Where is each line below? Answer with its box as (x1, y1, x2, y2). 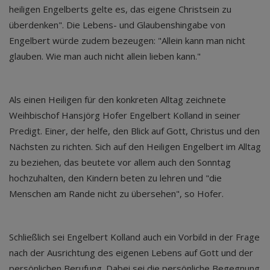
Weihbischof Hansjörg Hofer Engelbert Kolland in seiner (9, 109, 240, 121)
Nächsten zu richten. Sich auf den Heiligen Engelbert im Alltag (9, 140, 261, 152)
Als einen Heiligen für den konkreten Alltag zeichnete (9, 93, 226, 105)
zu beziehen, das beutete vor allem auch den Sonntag (9, 156, 231, 168)
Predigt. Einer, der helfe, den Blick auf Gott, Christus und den (9, 125, 260, 137)
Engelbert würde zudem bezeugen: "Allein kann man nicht (9, 34, 245, 46)
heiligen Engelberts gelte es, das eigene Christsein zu (9, 3, 231, 15)
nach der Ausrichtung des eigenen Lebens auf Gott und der (9, 246, 253, 259)
